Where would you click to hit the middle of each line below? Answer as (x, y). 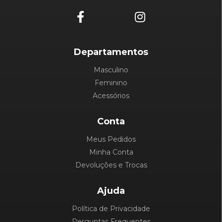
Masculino (111, 70)
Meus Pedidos (111, 139)
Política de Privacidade (111, 209)
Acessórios (111, 96)
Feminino (111, 83)
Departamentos (111, 52)
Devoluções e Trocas (111, 165)
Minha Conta (111, 152)
